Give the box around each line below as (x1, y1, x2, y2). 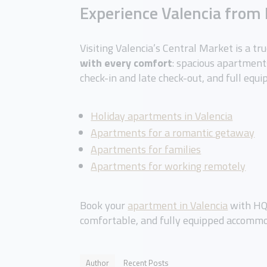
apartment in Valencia (128, 197, 228, 214)
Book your (80, 197, 128, 214)
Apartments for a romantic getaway (91, 125, 255, 141)
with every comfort (80, 55, 173, 72)
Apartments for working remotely (91, 158, 246, 175)
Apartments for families (91, 141, 201, 158)
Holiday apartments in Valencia (91, 108, 233, 125)
